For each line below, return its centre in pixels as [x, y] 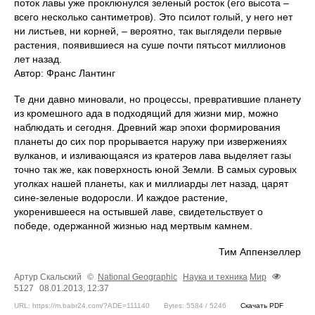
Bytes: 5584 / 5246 [195, 306]
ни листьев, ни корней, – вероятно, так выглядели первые [148, 31]
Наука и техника [215, 277]
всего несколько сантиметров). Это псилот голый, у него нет [153, 17]
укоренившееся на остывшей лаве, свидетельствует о [139, 212]
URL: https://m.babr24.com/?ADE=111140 [82, 306]
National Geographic [137, 277]
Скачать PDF [262, 306]
